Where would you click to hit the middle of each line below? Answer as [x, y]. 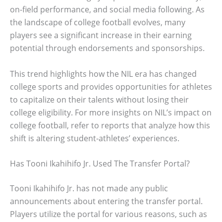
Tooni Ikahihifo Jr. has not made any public [89, 189]
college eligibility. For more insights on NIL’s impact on [111, 112]
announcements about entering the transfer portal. [106, 201]
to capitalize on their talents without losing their [99, 99]
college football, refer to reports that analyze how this [110, 125]
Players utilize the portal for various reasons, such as [109, 214]
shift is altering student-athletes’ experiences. [95, 138]
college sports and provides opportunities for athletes [111, 86]
